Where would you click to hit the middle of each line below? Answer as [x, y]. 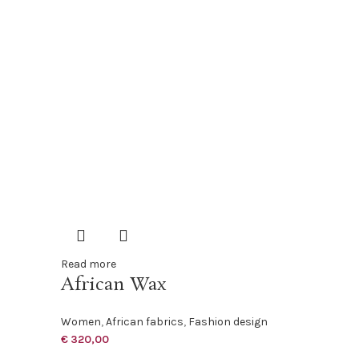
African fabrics [145, 321]
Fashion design [228, 321]
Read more [89, 264]
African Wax [114, 284]
